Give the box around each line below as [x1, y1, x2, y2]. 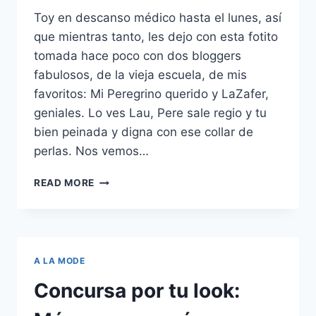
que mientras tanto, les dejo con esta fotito [34, 30, 278, 44]
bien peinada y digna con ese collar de [34, 125, 253, 140]
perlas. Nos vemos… [34, 144, 149, 159]
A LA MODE [34, 255, 85, 267]
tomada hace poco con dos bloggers [34, 49, 241, 63]
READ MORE [34, 177, 95, 189]
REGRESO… [94, 218, 150, 230]
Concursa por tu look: [34, 279, 240, 303]
